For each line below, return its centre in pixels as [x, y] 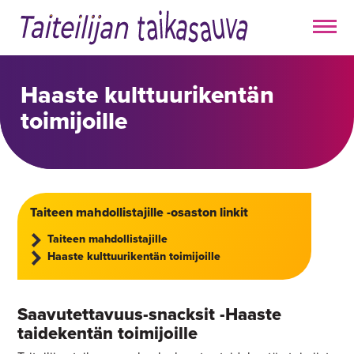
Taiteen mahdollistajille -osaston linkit [139, 212]
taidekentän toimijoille [108, 333]
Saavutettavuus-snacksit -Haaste [150, 314]
